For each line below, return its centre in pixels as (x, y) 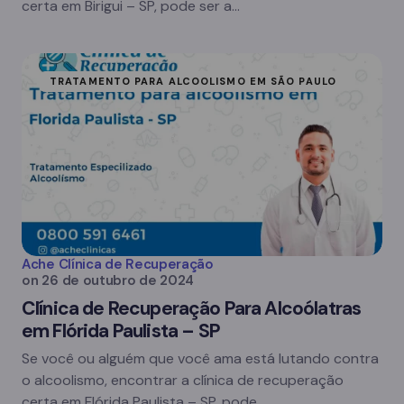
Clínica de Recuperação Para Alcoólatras (192, 308)
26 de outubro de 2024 (118, 280)
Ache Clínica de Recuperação (118, 264)
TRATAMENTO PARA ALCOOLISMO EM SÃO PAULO (193, 81)
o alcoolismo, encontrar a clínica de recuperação (183, 380)
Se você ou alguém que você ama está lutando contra (200, 358)
